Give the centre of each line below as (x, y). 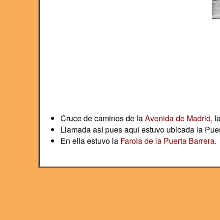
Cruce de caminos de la (102, 118)
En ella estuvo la (90, 141)
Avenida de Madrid (178, 118)
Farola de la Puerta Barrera (167, 141)
